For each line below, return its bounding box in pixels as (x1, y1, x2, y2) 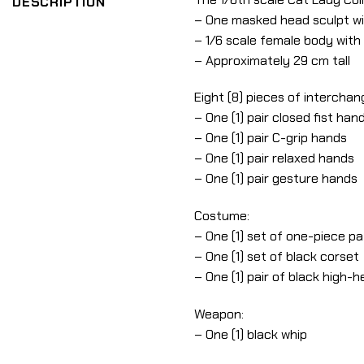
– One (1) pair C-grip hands (194, 129, 347, 147)
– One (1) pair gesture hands (194, 170, 357, 188)
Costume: (194, 207, 249, 225)
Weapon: (194, 305, 244, 323)
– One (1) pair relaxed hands (194, 149, 354, 167)
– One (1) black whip (194, 325, 307, 343)
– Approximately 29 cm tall (194, 51, 350, 69)
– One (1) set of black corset (194, 248, 359, 266)
